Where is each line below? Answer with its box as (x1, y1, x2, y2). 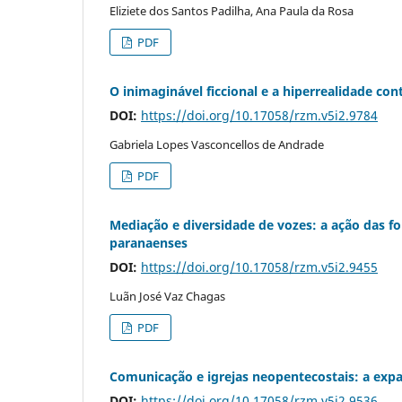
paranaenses (109, 234, 188, 252)
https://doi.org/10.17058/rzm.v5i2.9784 (141, 107, 378, 125)
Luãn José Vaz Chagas (109, 288, 225, 305)
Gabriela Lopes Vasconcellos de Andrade (109, 136, 324, 153)
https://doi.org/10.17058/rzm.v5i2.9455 (141, 258, 378, 276)
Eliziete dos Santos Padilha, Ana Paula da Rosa (109, 3, 354, 20)
